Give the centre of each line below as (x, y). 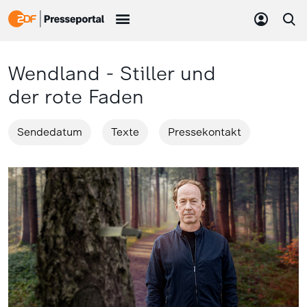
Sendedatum (50, 132)
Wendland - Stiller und (112, 73)
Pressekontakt (205, 132)
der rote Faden (76, 97)
